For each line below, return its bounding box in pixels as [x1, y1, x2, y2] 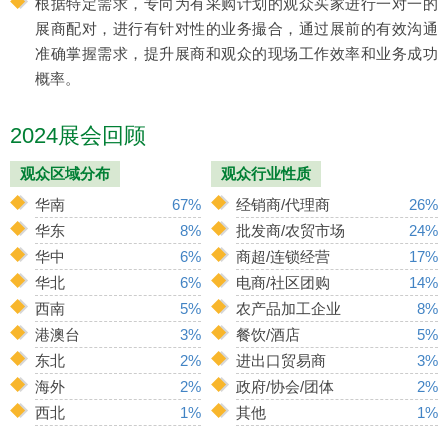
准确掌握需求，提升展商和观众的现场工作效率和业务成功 [35, 44, 438, 62]
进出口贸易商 [236, 351, 327, 369]
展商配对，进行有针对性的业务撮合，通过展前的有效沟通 [35, 19, 438, 37]
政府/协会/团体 [236, 377, 335, 395]
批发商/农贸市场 [236, 221, 346, 239]
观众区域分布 [20, 164, 110, 182]
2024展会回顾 [10, 122, 146, 148]
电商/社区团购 [236, 273, 331, 291]
